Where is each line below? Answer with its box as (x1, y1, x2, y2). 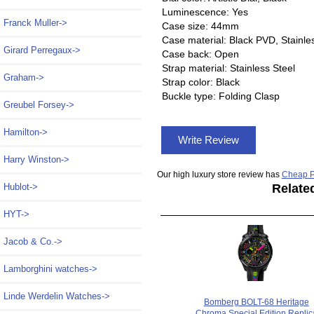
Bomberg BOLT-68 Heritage (203, 296, 309, 306)
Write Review (175, 133, 242, 146)
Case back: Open (161, 48, 239, 60)
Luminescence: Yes (161, 6, 248, 18)
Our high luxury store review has (156, 169, 282, 179)
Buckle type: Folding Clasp (161, 90, 280, 102)
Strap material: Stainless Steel (161, 62, 295, 74)
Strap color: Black (161, 76, 240, 88)
